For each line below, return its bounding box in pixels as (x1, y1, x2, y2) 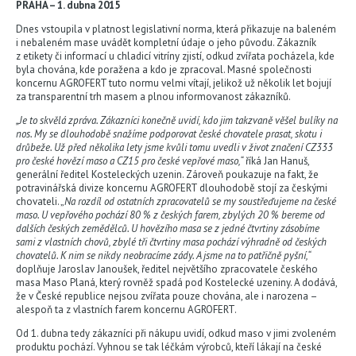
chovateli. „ (16, 195, 64, 208)
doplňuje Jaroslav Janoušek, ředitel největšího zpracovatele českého (16, 262, 318, 276)
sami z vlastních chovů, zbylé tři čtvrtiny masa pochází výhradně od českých (16, 235, 327, 249)
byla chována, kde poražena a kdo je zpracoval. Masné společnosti (16, 63, 311, 76)
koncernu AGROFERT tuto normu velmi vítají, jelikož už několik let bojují (16, 76, 331, 90)
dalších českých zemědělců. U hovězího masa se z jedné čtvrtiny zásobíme (16, 222, 319, 235)
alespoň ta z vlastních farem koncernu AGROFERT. (16, 303, 237, 316)
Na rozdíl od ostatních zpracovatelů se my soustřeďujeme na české (64, 195, 336, 208)
